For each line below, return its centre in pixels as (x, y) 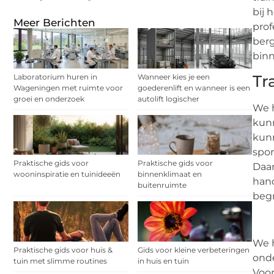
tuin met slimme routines (60, 261)
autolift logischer (168, 98)
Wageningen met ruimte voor (68, 87)
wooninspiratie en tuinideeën (67, 174)
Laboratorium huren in (55, 76)
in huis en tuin (163, 261)
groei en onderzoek (49, 98)
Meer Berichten (54, 23)
